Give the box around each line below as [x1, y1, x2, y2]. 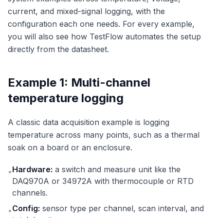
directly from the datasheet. [8, 44, 109, 54]
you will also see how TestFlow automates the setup [8, 32, 201, 42]
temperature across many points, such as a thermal [8, 130, 200, 140]
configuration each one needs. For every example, [8, 19, 195, 29]
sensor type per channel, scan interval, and [40, 203, 204, 214]
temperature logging [8, 91, 124, 106]
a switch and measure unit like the [53, 164, 181, 175]
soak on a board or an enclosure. [8, 143, 132, 153]
